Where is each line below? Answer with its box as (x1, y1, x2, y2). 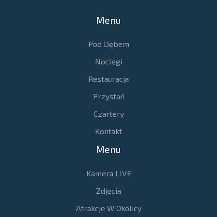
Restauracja (88, 74, 129, 84)
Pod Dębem (88, 39, 129, 49)
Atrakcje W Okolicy (76, 203, 141, 213)
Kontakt (95, 126, 122, 136)
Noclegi (95, 57, 122, 66)
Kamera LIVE (86, 169, 131, 178)
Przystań (93, 92, 124, 101)
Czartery (93, 109, 124, 119)
